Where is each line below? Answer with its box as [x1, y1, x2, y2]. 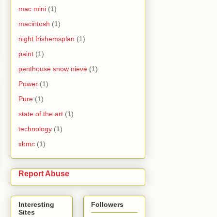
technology [18, 125, 52, 133]
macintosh [18, 20, 50, 28]
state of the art [18, 110, 63, 118]
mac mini [18, 5, 46, 13]
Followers [91, 200, 124, 208]
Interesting [18, 200, 54, 208]
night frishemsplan [18, 35, 75, 43]
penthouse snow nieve [18, 65, 87, 73]
